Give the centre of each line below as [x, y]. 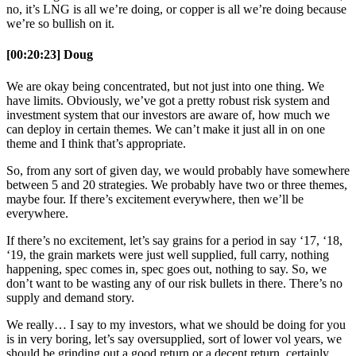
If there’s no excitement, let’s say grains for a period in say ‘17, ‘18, [174, 240]
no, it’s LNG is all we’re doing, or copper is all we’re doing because [176, 10]
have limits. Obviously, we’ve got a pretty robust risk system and [168, 100]
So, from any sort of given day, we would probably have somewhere [178, 170]
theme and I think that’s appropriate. [96, 143]
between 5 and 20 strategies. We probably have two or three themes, [177, 184]
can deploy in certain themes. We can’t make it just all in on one [166, 129]
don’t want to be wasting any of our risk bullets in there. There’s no [174, 283]
